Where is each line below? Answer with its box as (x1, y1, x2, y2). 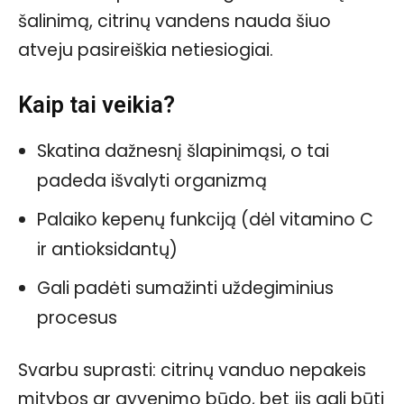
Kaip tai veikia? (18, 91, 175, 119)
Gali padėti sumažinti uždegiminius (37, 276, 334, 301)
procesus (37, 306, 117, 331)
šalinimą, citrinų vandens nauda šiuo (18, 9, 331, 34)
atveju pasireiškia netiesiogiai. (18, 38, 273, 63)
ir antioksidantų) (37, 237, 178, 262)
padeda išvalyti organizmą (37, 169, 267, 194)
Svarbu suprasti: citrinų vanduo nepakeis (18, 358, 366, 383)
